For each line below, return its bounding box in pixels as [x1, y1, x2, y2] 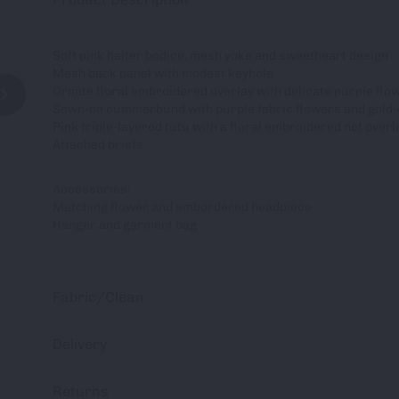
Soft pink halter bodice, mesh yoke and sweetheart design [53, 48, 388, 62]
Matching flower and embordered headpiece [53, 199, 312, 214]
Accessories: [53, 182, 131, 196]
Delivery [53, 336, 107, 353]
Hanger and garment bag [53, 217, 197, 232]
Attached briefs [53, 137, 143, 151]
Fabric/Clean [53, 289, 144, 305]
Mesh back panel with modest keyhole [53, 66, 273, 80]
